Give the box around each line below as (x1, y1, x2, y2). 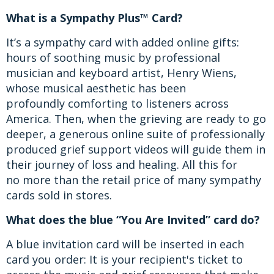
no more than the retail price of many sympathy (6, 172, 261, 187)
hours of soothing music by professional (6, 50, 220, 65)
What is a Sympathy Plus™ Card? (6, 10, 183, 25)
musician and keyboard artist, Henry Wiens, (6, 65, 237, 80)
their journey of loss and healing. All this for (6, 157, 237, 172)
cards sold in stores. (6, 187, 112, 202)
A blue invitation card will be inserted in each (6, 236, 244, 251)
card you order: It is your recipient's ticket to (6, 251, 243, 267)
